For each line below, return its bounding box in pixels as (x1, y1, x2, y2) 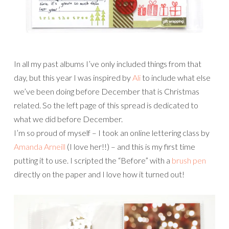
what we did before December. (14, 114, 123, 124)
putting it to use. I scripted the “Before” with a (14, 155, 172, 166)
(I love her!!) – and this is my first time (65, 142, 195, 152)
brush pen (172, 155, 206, 166)
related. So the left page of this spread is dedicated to (14, 100, 198, 110)
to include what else (141, 73, 211, 83)
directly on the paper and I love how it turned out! (14, 169, 185, 179)
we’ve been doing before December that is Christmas (14, 86, 199, 97)
